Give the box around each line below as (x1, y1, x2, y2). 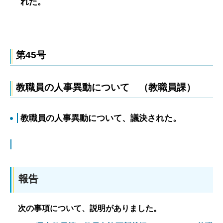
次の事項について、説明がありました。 (10, 204, 161, 213)
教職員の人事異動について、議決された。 (20, 113, 181, 123)
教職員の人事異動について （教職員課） (16, 82, 196, 93)
